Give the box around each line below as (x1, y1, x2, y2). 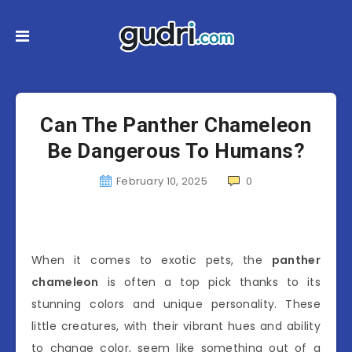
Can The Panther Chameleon (40, 113, 312, 137)
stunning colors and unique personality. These (31, 296, 321, 312)
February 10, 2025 (115, 174, 208, 189)
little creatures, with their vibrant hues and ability (31, 318, 321, 334)
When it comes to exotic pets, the (31, 252, 272, 268)
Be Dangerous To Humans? (46, 139, 306, 163)
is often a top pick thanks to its (98, 274, 321, 290)
